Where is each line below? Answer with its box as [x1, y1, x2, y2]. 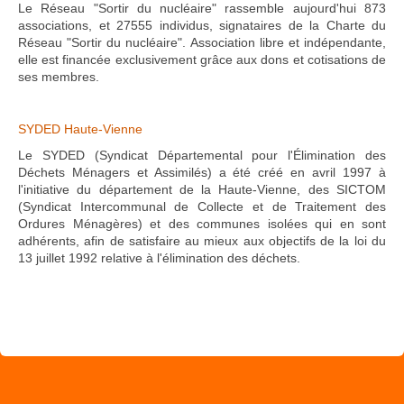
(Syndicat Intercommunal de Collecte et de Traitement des [18, 199, 386, 214]
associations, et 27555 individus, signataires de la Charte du [18, 18, 386, 32]
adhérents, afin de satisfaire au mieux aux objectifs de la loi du [18, 234, 386, 248]
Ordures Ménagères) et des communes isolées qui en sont [18, 216, 386, 231]
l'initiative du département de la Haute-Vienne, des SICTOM [18, 182, 386, 197]
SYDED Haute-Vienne [18, 122, 142, 136]
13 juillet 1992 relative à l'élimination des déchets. [18, 251, 300, 265]
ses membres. [18, 69, 99, 84]
